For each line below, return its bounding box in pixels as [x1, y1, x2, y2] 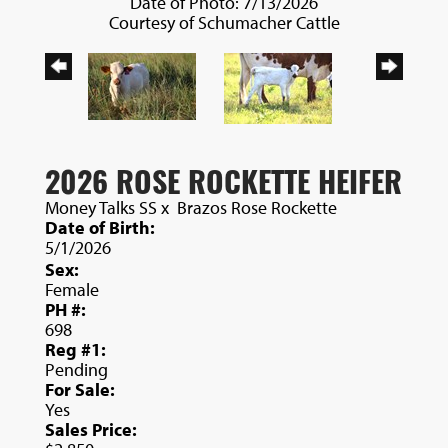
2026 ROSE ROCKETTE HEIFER [45, 158, 402, 204]
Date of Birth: [45, 216, 155, 240]
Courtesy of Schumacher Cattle [108, 11, 340, 35]
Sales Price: [45, 418, 137, 442]
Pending [45, 358, 108, 382]
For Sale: [45, 378, 115, 402]
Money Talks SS [45, 196, 157, 220]
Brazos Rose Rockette [177, 196, 337, 220]
